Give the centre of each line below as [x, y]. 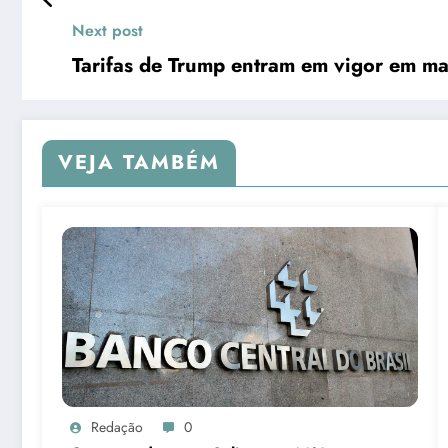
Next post [107, 31]
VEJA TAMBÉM [139, 163]
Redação [117, 427]
